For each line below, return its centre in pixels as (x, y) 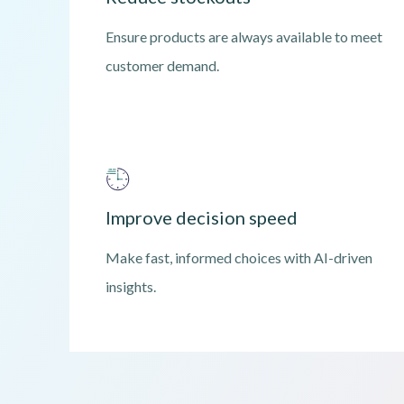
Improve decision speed (201, 218)
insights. (130, 287)
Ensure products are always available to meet (243, 37)
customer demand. (162, 66)
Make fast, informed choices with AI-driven (239, 258)
